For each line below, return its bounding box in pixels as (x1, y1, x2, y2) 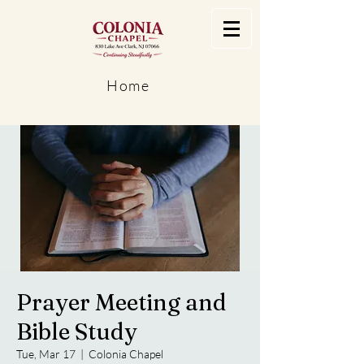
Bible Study (16, 318, 137, 345)
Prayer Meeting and (16, 288, 227, 316)
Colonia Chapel (89, 347, 163, 361)
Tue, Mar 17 (16, 347, 76, 361)
